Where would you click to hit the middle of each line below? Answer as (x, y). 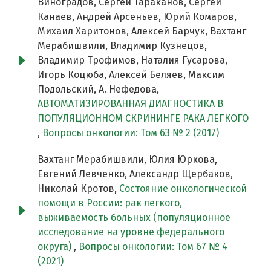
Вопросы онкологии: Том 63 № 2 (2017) (131, 133)
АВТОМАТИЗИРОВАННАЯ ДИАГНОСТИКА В (130, 104)
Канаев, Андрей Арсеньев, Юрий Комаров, (137, 17)
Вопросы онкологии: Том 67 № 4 (153, 247)
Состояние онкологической (183, 189)
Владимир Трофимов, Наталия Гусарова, (132, 60)
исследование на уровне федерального (131, 232)
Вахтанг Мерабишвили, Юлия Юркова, (127, 160)
